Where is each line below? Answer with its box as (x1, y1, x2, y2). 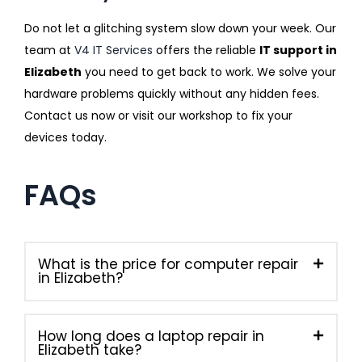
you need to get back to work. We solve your (82, 63, 336, 80)
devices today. (24, 128, 107, 145)
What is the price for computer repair (38, 254, 298, 274)
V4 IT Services (74, 41, 153, 58)
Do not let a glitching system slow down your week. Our (24, 19, 336, 36)
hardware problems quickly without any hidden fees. (24, 85, 319, 102)
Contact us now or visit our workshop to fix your (24, 107, 293, 124)
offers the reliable (153, 41, 259, 58)
